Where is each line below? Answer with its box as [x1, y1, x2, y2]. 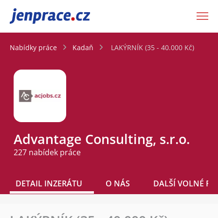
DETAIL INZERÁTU [16, 178, 82, 189]
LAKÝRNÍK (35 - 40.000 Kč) [111, 42, 194, 52]
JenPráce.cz [10, 9, 60, 23]
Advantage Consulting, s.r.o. [14, 130, 190, 148]
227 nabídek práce [14, 147, 81, 158]
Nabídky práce [10, 42, 57, 52]
